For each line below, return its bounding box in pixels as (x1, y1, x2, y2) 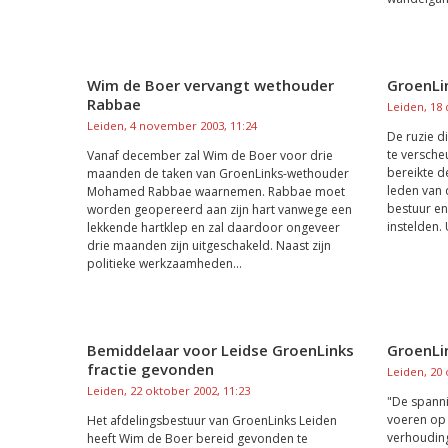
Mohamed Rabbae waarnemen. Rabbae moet (87, 183, 345, 200)
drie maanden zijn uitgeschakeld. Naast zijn (87, 237, 331, 254)
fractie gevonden (87, 359, 214, 379)
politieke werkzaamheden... (87, 255, 242, 272)
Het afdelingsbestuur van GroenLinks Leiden (87, 412, 337, 429)
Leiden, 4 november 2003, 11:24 (87, 118, 257, 133)
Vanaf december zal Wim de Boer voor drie (87, 147, 333, 164)
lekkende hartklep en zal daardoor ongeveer (87, 219, 340, 236)
